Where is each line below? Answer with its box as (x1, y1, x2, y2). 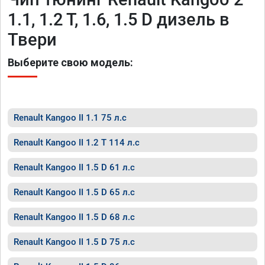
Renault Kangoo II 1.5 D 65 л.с (14, 187, 135, 198)
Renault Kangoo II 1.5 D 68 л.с (14, 212, 135, 222)
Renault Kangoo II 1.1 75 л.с (14, 112, 127, 123)
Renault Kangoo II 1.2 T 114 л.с (14, 137, 140, 148)
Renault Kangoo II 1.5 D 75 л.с (14, 237, 135, 247)
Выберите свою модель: (8, 56, 133, 69)
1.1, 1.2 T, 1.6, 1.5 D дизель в (8, 9, 230, 30)
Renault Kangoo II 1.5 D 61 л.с (14, 162, 135, 173)
